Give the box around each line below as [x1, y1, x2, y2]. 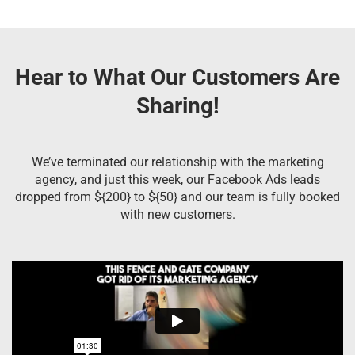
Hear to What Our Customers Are [15, 63, 340, 90]
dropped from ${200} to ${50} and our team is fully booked [15, 189, 340, 204]
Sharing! [136, 92, 219, 119]
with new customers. [120, 206, 235, 222]
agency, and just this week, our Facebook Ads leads [35, 171, 320, 187]
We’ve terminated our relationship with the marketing [31, 154, 324, 170]
